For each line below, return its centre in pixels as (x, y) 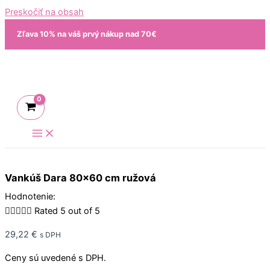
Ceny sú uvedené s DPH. (55, 258)
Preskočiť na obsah (44, 12)
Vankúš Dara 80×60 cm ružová (80, 177)
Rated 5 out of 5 (67, 211)
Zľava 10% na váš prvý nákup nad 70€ (87, 34)
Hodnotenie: (30, 196)
